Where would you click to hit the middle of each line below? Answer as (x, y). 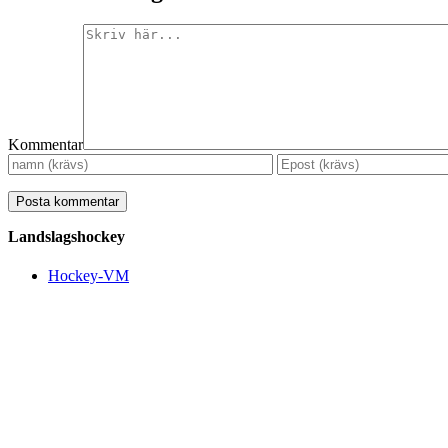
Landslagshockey (66, 236)
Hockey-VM (88, 276)
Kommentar (45, 144)
